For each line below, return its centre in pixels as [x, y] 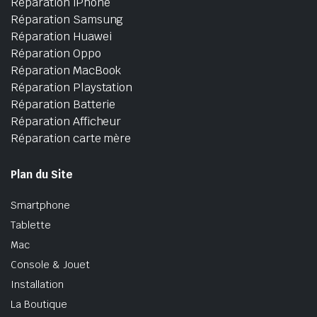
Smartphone [40, 205]
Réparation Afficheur [66, 121]
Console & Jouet [50, 264]
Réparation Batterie [63, 104]
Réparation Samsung [67, 19]
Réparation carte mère [71, 138]
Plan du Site [42, 174]
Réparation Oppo [56, 53]
